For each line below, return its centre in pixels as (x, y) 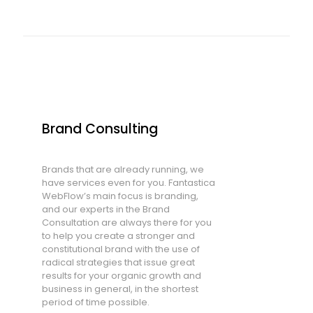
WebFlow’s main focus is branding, (120, 196)
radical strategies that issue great (118, 262)
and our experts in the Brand (105, 209)
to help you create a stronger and (118, 236)
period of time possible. (95, 302)
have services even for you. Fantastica (128, 183)
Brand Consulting (100, 129)
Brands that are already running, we (123, 169)
